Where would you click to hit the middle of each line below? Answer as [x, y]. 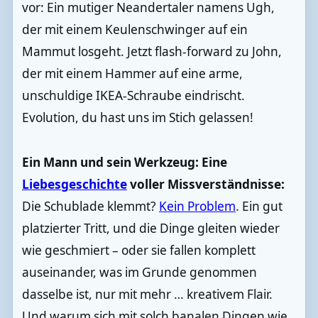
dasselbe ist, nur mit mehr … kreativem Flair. [147, 295]
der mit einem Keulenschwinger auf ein [135, 30]
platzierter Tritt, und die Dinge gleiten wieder [150, 229]
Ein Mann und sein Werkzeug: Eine [124, 163]
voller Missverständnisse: [205, 185]
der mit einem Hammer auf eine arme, [132, 74]
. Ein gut [259, 207]
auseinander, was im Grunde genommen [139, 273]
